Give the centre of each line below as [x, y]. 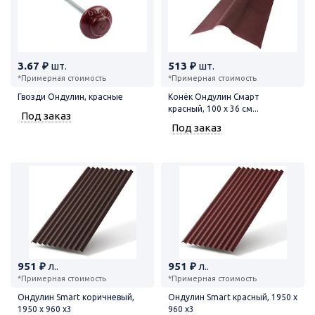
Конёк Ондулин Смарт [214, 96]
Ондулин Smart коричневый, [76, 297]
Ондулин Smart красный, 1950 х [233, 297]
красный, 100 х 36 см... [213, 108]
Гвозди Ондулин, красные [70, 96]
